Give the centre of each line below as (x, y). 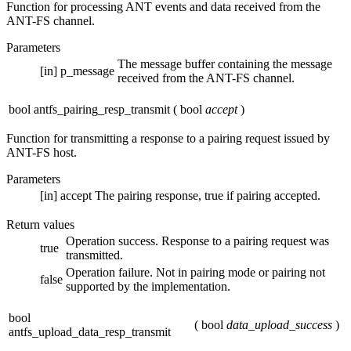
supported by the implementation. (148, 287)
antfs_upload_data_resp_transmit (90, 332)
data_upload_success (279, 325)
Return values (40, 225)
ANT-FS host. (42, 153)
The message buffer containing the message (225, 64)
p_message (87, 71)
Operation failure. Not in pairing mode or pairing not (195, 273)
